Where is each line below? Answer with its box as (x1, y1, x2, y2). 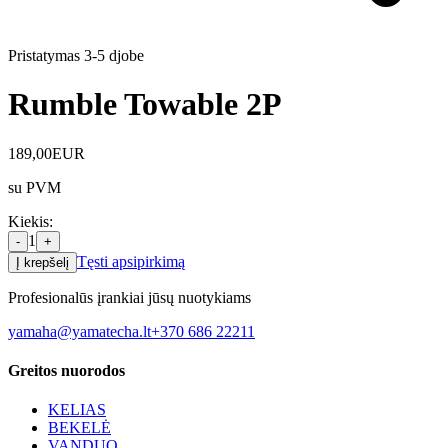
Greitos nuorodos (8, 362, 125, 380)
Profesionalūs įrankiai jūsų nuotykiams (8, 288, 251, 306)
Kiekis (8, 212, 49, 230)
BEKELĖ (48, 419, 111, 437)
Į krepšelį (16, 254, 69, 270)
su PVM (8, 178, 61, 196)
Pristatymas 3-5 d (8, 46, 117, 64)
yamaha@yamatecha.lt (8, 322, 151, 340)
